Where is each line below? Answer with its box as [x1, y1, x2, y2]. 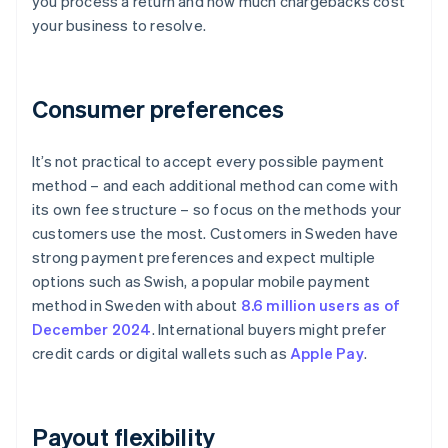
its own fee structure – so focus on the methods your [32, 199, 402, 220]
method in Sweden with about [32, 295, 241, 316]
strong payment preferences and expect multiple [32, 247, 376, 268]
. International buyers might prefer [151, 319, 387, 340]
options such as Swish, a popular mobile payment [32, 271, 371, 292]
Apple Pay [290, 343, 364, 364]
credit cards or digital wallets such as [32, 343, 290, 364]
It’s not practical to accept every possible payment [32, 151, 385, 172]
